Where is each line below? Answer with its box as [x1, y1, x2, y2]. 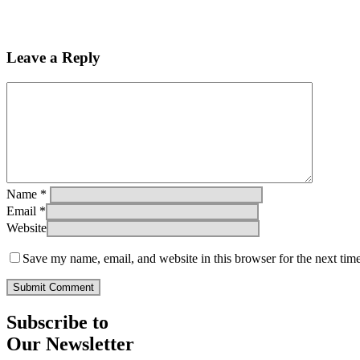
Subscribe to [6, 311, 108, 333]
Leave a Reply [6, 48, 100, 66]
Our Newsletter [6, 333, 134, 354]
